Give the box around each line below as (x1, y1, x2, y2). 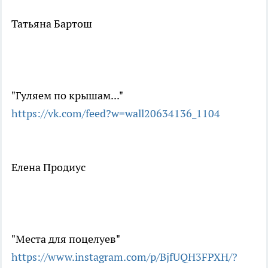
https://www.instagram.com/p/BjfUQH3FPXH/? (11, 249, 237, 264)
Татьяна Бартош (11, 16, 92, 31)
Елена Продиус (11, 160, 86, 174)
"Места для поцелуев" (11, 232, 120, 246)
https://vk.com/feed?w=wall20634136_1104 (11, 106, 220, 120)
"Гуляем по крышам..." (11, 88, 123, 102)
